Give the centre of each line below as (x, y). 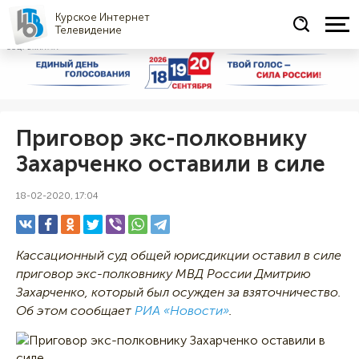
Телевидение (89, 30)
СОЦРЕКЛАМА (33, 47)
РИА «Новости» (182, 310)
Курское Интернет (103, 17)
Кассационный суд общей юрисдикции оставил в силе (179, 255)
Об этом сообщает (75, 310)
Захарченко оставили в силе (171, 163)
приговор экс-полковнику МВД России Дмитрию (163, 273)
